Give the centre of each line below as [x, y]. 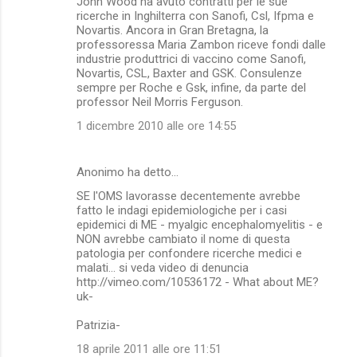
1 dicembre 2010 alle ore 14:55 [156, 126]
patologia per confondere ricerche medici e [189, 253]
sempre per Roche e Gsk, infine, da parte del [191, 87]
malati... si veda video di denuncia [163, 267]
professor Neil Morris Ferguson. [160, 102]
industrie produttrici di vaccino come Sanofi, [191, 59]
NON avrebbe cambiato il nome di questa [183, 239]
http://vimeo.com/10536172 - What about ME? [198, 282]
